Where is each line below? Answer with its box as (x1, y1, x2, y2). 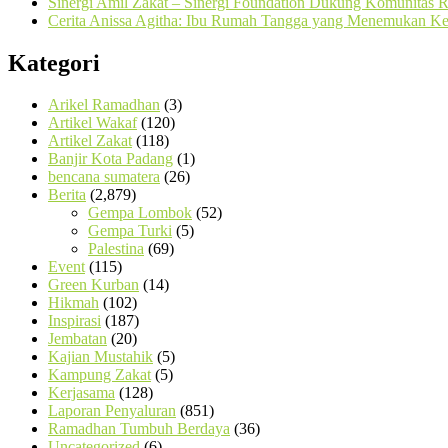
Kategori (8, 49, 100, 76)
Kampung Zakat (48, 366, 151, 384)
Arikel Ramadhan (48, 96, 160, 114)
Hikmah (48, 294, 99, 312)
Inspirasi (48, 312, 101, 330)
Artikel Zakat (48, 132, 132, 150)
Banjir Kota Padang (48, 150, 173, 168)
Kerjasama (48, 384, 115, 402)
